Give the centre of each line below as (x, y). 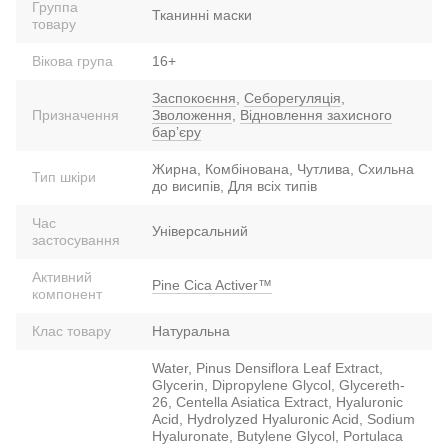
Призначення (75, 114)
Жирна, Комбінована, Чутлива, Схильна (283, 168)
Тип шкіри (64, 176)
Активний (62, 276)
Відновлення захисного (316, 114)
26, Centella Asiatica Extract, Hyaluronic (277, 401)
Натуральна (191, 330)
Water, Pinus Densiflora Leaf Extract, (267, 367)
